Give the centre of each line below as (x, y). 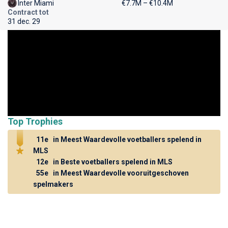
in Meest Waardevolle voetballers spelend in (126, 139)
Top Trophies (35, 121)
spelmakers (53, 184)
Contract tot (28, 12)
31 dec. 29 (24, 21)
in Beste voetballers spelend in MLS (112, 162)
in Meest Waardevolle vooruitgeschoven (120, 173)
